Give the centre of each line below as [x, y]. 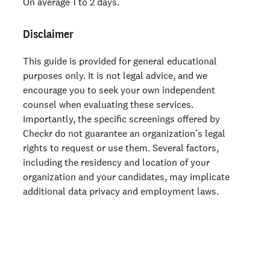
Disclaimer [48, 34]
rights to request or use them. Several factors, [121, 148]
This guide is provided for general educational [120, 61]
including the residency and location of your [116, 162]
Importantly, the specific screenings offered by [121, 119]
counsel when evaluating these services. [108, 104]
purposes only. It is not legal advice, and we [115, 75]
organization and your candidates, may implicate [126, 177]
